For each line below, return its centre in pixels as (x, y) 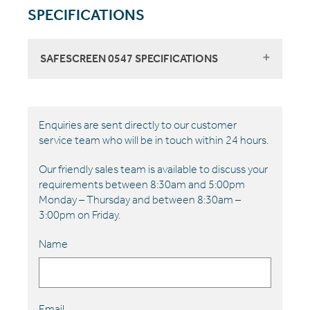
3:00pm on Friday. (80, 215)
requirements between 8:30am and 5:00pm (142, 185)
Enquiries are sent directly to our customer (138, 125)
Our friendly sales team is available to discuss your (153, 170)
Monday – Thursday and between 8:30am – (140, 200)
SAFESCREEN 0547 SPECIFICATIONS (129, 59)
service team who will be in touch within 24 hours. (154, 140)
